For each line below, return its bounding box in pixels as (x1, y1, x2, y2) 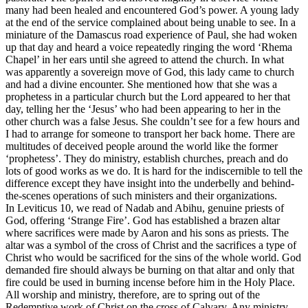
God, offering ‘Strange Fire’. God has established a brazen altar (5, 214, 280, 227)
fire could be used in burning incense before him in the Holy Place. (5, 276, 295, 289)
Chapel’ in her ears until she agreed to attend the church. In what (5, 54, 284, 66)
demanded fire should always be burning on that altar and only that (5, 264, 294, 276)
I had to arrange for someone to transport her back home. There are (5, 128, 295, 140)
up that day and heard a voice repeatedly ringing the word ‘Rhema (5, 41, 292, 54)
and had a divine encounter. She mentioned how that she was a (5, 78, 277, 91)
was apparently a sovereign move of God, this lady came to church (5, 66, 294, 78)
